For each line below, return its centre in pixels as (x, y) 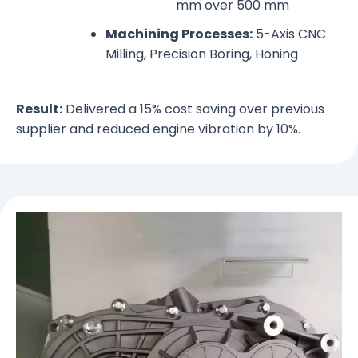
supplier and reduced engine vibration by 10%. (158, 129)
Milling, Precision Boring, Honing (202, 54)
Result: (39, 109)
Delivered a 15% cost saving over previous (193, 109)
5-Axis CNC (289, 34)
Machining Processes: (179, 34)
